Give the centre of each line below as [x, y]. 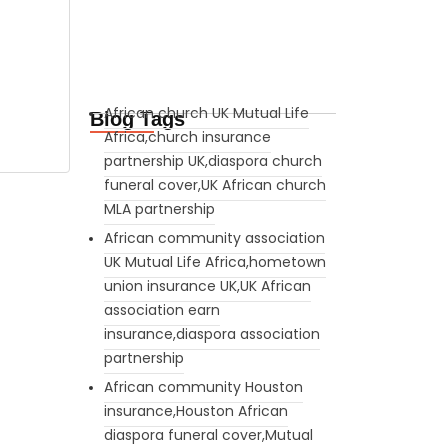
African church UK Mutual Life [206, 112]
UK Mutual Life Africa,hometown [214, 261]
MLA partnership [159, 208]
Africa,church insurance [187, 136]
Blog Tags [138, 118]
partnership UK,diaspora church [212, 160]
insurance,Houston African [195, 410]
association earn [161, 309]
